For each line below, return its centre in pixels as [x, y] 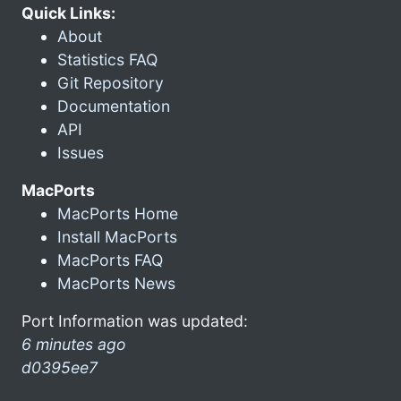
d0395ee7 [60, 367]
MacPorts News [116, 283]
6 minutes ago [74, 344]
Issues [81, 152]
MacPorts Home [118, 213]
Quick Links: [68, 13]
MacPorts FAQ [110, 260]
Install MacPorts [117, 236]
